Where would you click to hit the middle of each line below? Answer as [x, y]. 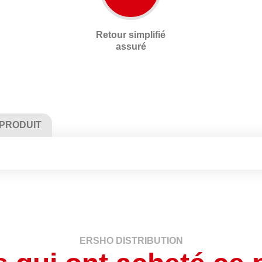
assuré [131, 46]
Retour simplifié [131, 35]
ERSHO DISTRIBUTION [131, 240]
